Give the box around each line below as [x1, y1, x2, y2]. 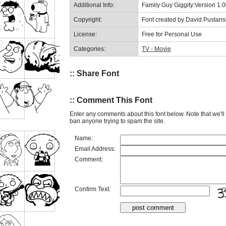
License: [74, 30, 97, 38]
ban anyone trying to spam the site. [70, 117, 165, 125]
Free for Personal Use [142, 30, 202, 38]
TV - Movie [142, 45, 171, 52]
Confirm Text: [75, 185, 110, 193]
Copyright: [74, 16, 102, 23]
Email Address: [75, 145, 116, 152]
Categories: [74, 45, 105, 52]
